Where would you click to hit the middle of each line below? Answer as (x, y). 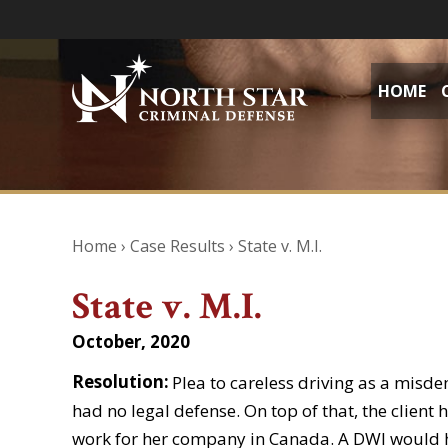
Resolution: (120, 381)
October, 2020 (131, 341)
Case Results (177, 246)
